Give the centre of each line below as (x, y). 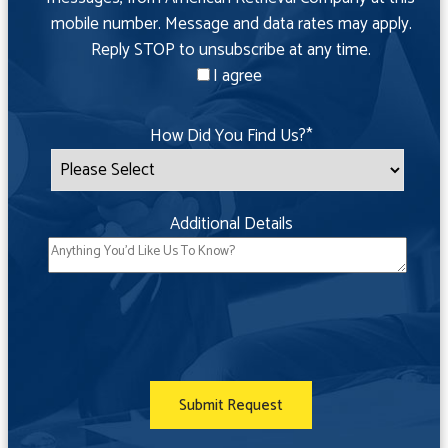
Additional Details (231, 224)
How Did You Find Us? (227, 136)
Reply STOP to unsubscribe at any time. (231, 50)
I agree (237, 76)
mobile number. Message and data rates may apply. (231, 24)
